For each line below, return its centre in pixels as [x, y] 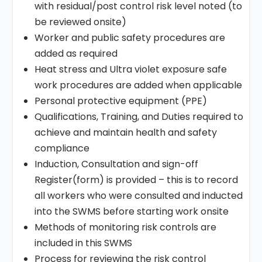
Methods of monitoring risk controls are [125, 227]
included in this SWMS [83, 243]
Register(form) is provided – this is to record [136, 180]
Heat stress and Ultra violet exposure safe [131, 69]
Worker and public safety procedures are [130, 38]
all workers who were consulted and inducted [139, 196]
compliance [62, 148]
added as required [76, 54]
